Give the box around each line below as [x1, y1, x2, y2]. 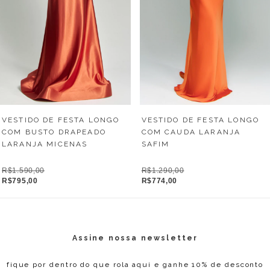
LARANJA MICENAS [2, 140, 88, 149]
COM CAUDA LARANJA [141, 128, 241, 137]
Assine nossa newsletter [72, 234, 198, 243]
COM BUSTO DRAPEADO [2, 128, 106, 137]
